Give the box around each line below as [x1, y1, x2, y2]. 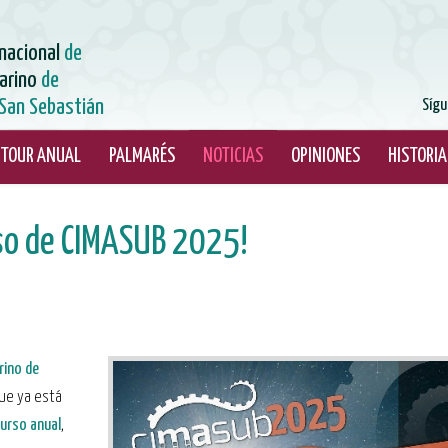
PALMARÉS [109, 147, 175, 166]
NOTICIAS [203, 147, 263, 166]
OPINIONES [291, 147, 360, 166]
